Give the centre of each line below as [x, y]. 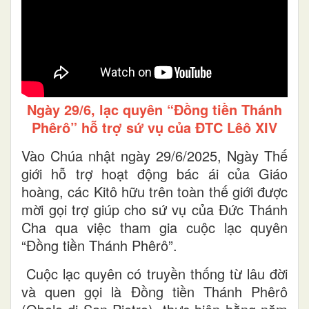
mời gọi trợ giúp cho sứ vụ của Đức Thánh [154, 209]
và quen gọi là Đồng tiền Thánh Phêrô [154, 291]
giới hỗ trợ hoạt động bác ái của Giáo [154, 173]
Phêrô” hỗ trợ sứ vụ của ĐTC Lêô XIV [154, 127]
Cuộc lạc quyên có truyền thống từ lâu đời [154, 273]
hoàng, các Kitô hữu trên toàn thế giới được [154, 191]
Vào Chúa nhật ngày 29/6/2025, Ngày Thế [154, 155]
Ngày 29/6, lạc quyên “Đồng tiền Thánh [154, 109]
